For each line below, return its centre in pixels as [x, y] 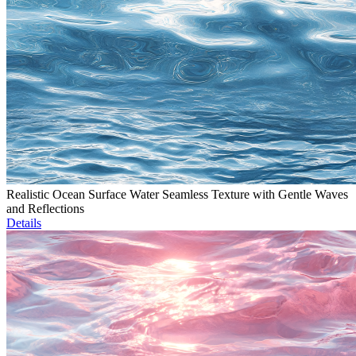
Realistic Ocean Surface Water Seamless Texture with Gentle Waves [177, 195]
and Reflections [45, 209]
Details [24, 223]
